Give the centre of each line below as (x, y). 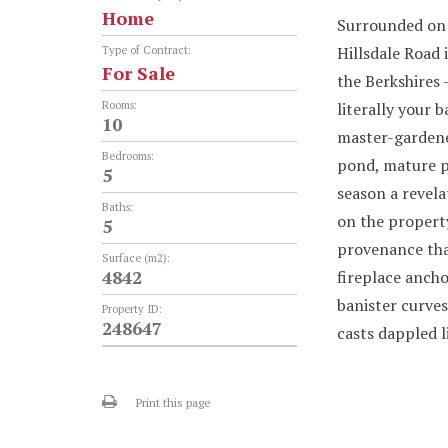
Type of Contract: (148, 50)
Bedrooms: (129, 156)
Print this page (173, 402)
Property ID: (133, 309)
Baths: (119, 207)
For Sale (138, 73)
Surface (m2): (137, 258)
